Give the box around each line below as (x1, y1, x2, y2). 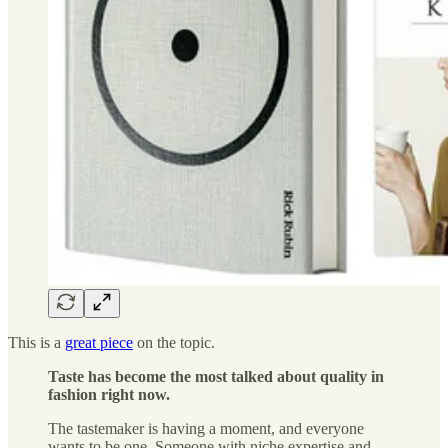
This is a (8, 333, 65, 351)
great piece (65, 333, 133, 351)
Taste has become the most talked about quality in (48, 367, 384, 385)
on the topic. (133, 333, 215, 351)
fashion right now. (48, 385, 170, 403)
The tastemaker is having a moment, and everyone (48, 419, 364, 437)
